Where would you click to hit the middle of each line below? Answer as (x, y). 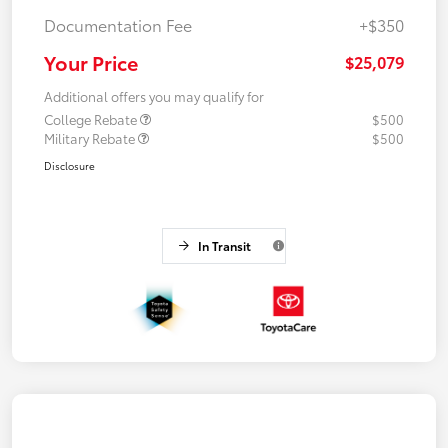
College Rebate (92, 118)
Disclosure (69, 165)
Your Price (91, 61)
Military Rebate (91, 137)
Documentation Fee (118, 24)
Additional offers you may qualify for (154, 95)
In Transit (224, 245)
